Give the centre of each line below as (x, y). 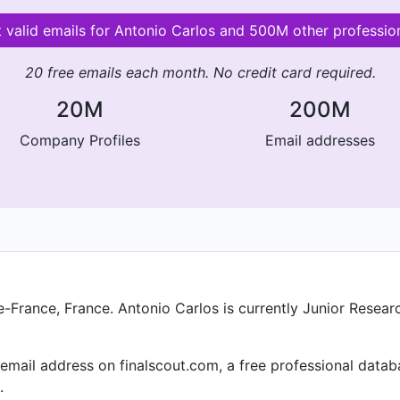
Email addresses (320, 140)
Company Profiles (80, 140)
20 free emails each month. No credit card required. (200, 72)
